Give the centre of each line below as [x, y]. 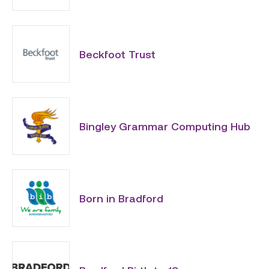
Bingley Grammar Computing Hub [165, 126]
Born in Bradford [121, 198]
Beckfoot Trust [117, 54]
